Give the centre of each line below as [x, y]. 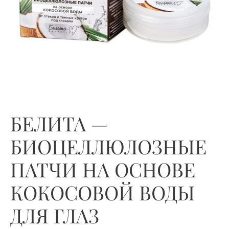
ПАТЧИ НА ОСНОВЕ [103, 170]
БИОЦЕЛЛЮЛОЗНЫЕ [108, 147]
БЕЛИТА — [59, 124]
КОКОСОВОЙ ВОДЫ [102, 193]
